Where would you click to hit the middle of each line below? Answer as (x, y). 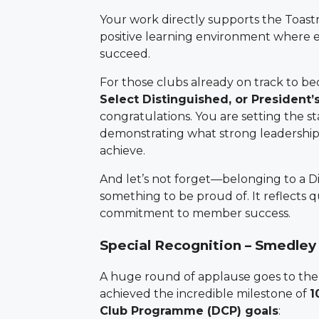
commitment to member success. (195, 213)
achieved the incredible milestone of (205, 294)
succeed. (128, 53)
